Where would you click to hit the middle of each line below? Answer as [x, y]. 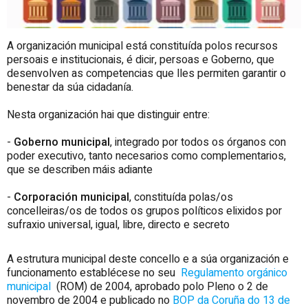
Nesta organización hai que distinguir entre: [108, 115]
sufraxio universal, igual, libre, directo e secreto [118, 225]
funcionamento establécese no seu [92, 273]
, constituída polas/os [181, 198]
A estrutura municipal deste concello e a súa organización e [148, 260]
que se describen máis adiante [80, 170]
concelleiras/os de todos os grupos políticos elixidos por [144, 211]
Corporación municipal [71, 198]
